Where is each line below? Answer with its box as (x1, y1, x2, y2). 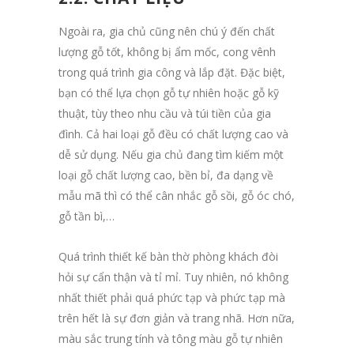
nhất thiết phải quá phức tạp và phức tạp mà (58, 289, 285, 305)
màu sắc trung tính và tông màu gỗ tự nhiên (58, 330, 283, 346)
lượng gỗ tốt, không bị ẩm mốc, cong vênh (58, 43, 276, 59)
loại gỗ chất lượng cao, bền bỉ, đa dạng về (58, 167, 273, 183)
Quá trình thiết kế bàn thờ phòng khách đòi (58, 248, 278, 264)
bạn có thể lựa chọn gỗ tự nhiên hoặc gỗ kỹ (58, 85, 279, 100)
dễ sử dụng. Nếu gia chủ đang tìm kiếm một (58, 146, 284, 162)
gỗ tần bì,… (58, 208, 115, 224)
